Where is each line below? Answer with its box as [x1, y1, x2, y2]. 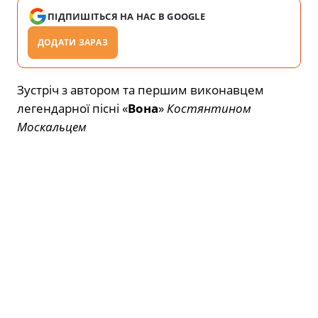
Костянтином [167, 99, 251, 116]
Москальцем [17, 118, 87, 135]
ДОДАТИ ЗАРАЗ [38, 35, 108, 48]
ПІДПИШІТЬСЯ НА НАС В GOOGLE [48, 9, 206, 23]
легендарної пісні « [17, 99, 128, 116]
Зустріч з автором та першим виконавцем [17, 81, 264, 98]
